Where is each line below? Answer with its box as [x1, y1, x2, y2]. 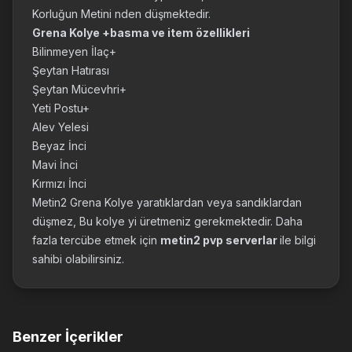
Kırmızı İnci [32, 177, 86, 190]
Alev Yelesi [32, 120, 89, 134]
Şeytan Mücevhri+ [32, 82, 126, 96]
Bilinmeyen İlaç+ [32, 45, 116, 58]
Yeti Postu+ [32, 101, 90, 115]
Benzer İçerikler [13, 328, 123, 345]
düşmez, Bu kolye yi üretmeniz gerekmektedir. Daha [32, 214, 302, 228]
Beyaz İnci [32, 139, 86, 152]
